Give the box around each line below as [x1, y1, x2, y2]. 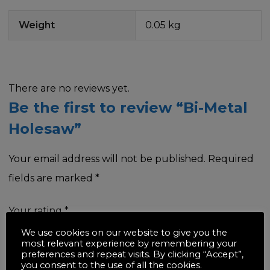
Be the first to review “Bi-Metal [8, 98, 248, 116]
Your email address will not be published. [8, 152, 206, 165]
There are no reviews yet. [8, 82, 130, 94]
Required [208, 152, 254, 165]
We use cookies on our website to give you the [21, 227, 227, 238]
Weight [19, 19, 55, 31]
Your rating [8, 204, 64, 216]
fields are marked [8, 172, 95, 184]
